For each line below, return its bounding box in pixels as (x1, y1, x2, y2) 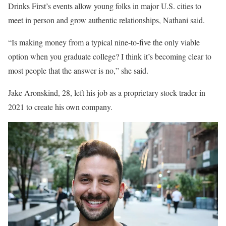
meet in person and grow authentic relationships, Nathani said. (8, 15, 205, 26)
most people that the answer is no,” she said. (8, 65, 148, 76)
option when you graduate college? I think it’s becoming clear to (8, 51, 211, 62)
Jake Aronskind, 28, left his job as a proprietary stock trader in (8, 87, 205, 98)
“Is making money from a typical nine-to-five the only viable (8, 37, 200, 48)
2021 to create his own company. (8, 101, 112, 112)
